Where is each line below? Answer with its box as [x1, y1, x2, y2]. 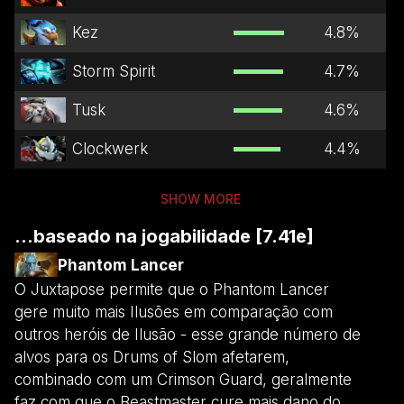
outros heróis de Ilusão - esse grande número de [14, 325, 361, 344]
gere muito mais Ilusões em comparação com [14, 302, 333, 321]
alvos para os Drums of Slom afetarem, [14, 347, 289, 366]
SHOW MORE [160, 190, 241, 207]
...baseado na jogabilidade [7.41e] [14, 225, 314, 247]
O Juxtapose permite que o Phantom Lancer [14, 280, 329, 298]
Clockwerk [71, 139, 148, 158]
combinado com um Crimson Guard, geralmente [14, 370, 352, 389]
